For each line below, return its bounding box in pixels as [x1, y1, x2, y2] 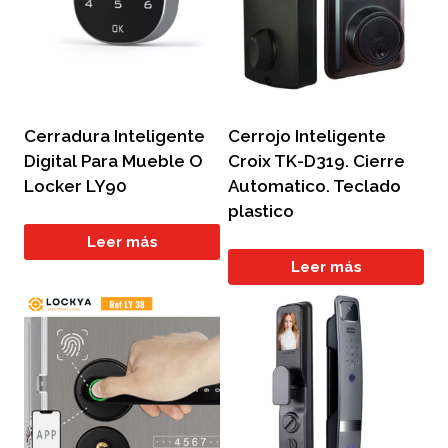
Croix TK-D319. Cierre [228, 150, 405, 171]
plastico [228, 200, 294, 221]
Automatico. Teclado [228, 175, 401, 196]
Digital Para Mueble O [24, 150, 203, 171]
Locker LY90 [24, 175, 127, 196]
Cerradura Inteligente [24, 125, 205, 146]
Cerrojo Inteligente [228, 125, 386, 146]
